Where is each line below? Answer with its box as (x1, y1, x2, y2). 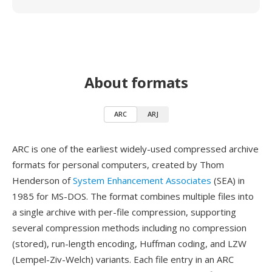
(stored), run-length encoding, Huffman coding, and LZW (12, 237, 246, 250)
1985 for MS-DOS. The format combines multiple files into (12, 190, 254, 202)
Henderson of (12, 174, 73, 186)
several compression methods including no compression (12, 222, 246, 234)
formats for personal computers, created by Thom (12, 158, 224, 171)
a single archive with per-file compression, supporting (12, 206, 236, 218)
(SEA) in (211, 174, 245, 186)
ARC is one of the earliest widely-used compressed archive (12, 143, 259, 155)
